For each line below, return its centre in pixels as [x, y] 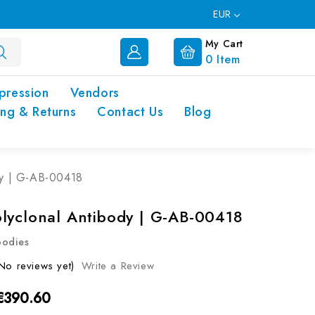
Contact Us [130, 112]
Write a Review [118, 266]
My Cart [224, 43]
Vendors [95, 93]
